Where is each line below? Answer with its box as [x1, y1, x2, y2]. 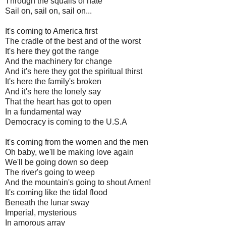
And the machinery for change [5, 56, 112, 66]
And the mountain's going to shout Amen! [5, 178, 151, 187]
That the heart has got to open [5, 97, 111, 106]
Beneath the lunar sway [5, 198, 89, 207]
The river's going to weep [5, 167, 95, 177]
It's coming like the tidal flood [5, 188, 107, 197]
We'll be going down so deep [5, 157, 108, 166]
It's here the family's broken [5, 77, 101, 86]
